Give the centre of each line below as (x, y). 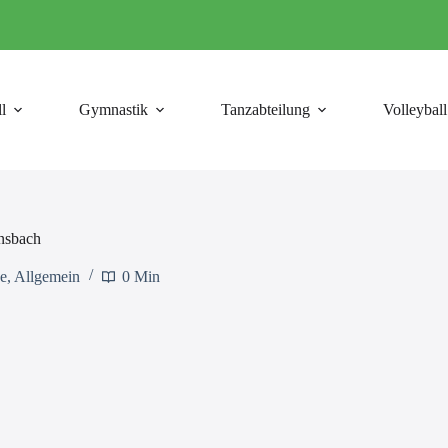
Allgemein (46, 276)
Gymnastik (114, 109)
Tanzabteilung (266, 109)
